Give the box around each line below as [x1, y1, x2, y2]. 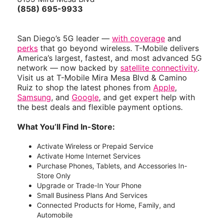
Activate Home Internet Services [37, 152, 140, 161]
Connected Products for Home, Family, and [37, 201, 175, 210]
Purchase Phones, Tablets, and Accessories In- [37, 162, 187, 170]
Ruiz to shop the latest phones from [17, 82, 153, 93]
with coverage [112, 33, 165, 44]
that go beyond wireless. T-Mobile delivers [38, 43, 199, 54]
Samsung [17, 92, 51, 103]
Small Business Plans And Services [37, 191, 147, 200]
